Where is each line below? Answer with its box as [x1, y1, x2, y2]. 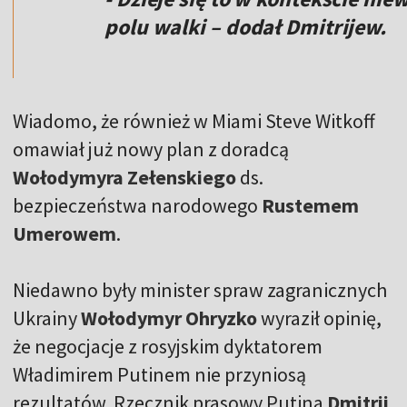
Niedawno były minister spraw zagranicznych [13, 277, 387, 303]
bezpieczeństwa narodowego [13, 193, 262, 219]
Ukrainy [13, 305, 81, 332]
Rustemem [262, 193, 359, 219]
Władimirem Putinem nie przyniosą [13, 362, 306, 388]
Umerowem [13, 221, 116, 247]
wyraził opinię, [257, 305, 382, 332]
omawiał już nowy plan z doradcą [13, 136, 289, 163]
